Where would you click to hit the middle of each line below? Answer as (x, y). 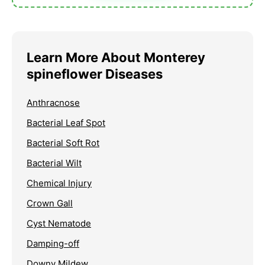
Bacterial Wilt (54, 163)
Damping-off (53, 244)
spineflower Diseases (95, 74)
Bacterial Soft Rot (63, 143)
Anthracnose (53, 103)
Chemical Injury (59, 183)
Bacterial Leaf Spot (66, 123)
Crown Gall (50, 203)
